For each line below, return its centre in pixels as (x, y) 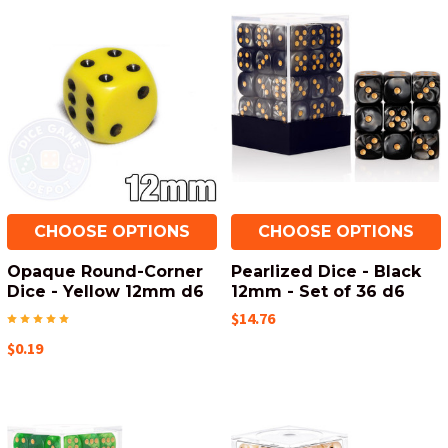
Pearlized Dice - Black (326, 271)
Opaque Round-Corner (105, 271)
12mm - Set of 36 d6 (318, 291)
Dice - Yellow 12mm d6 (105, 291)
